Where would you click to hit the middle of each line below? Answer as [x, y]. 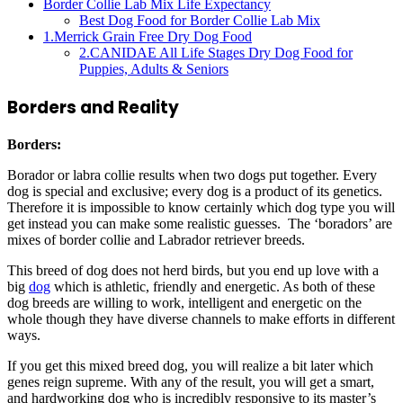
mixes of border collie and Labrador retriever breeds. [156, 240]
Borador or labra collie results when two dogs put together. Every [192, 175]
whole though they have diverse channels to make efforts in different [201, 319]
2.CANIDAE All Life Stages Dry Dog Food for [216, 52]
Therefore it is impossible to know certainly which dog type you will [201, 208]
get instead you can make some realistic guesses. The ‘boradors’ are [200, 224]
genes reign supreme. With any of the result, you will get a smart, [191, 382]
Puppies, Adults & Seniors [154, 68]
